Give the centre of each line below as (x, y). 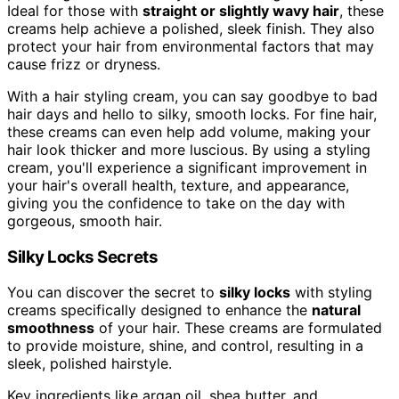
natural (336, 310)
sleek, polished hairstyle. (90, 364)
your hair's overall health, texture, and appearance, (178, 185)
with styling (331, 293)
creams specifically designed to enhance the (159, 310)
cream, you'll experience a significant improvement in (187, 167)
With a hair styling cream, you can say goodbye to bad (192, 96)
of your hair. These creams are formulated (238, 328)
